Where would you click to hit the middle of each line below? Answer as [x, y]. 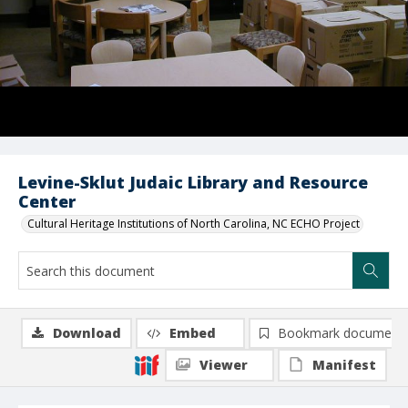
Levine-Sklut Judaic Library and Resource [193, 182]
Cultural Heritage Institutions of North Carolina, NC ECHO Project [194, 224]
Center [47, 201]
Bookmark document [341, 333]
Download [87, 333]
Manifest [344, 365]
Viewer [224, 365]
